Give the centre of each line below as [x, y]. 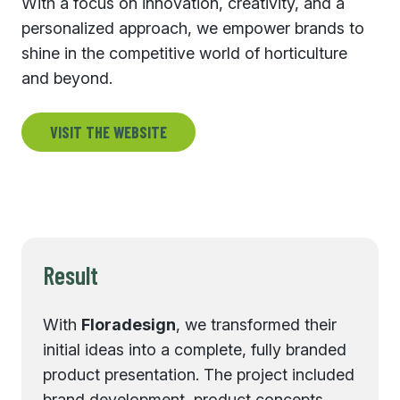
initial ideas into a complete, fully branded [195, 350]
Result [71, 275]
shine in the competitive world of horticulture [184, 53]
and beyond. [67, 78]
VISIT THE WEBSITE [108, 132]
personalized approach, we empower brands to [193, 28]
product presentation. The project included [199, 375]
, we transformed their [256, 325]
